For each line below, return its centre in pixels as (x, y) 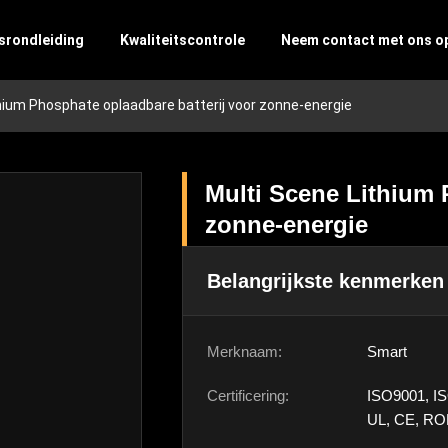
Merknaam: (244, 351)
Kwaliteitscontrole (183, 40)
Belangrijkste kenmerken (325, 281)
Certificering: (248, 395)
